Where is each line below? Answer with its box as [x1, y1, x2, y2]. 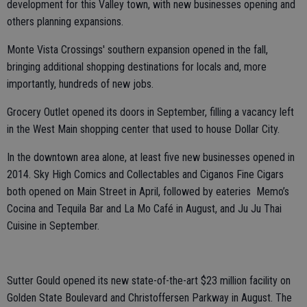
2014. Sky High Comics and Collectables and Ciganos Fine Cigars [7, 168, 284, 182]
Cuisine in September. [7, 219, 99, 233]
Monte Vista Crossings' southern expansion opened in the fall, [7, 43, 268, 57]
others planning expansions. [7, 15, 123, 29]
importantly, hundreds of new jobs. [7, 77, 153, 91]
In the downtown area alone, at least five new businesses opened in [7, 151, 295, 164]
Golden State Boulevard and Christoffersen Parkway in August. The [7, 291, 292, 305]
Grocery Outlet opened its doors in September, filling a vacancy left [7, 106, 294, 119]
